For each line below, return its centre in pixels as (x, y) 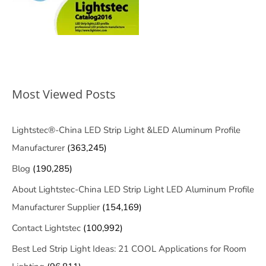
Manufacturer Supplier (56, 208)
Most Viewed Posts (64, 94)
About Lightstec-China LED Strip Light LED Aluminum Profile (133, 190)
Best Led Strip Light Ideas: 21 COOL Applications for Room (129, 249)
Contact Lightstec (46, 228)
